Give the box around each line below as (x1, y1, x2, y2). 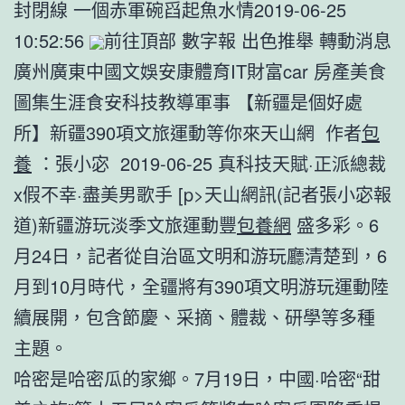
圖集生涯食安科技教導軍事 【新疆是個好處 (14, 88, 363, 115)
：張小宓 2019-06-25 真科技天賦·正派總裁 (32, 149, 386, 176)
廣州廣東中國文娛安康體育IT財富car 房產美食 (14, 57, 386, 84)
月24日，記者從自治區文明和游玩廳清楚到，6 (14, 241, 387, 268)
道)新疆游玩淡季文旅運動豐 (14, 211, 237, 238)
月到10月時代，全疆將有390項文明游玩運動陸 (14, 272, 389, 299)
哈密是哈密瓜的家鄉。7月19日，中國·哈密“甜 (14, 364, 381, 391)
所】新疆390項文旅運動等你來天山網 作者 (14, 118, 362, 146)
